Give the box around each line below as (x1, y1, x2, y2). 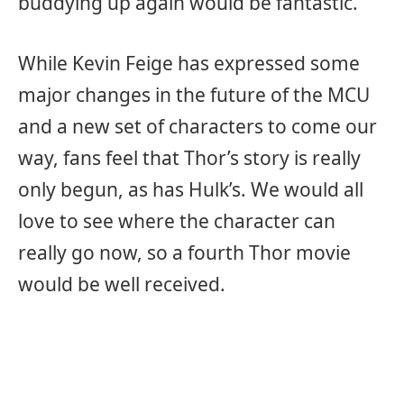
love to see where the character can (18, 208, 335, 234)
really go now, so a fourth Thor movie (18, 240, 351, 266)
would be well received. (18, 271, 225, 298)
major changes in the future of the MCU (18, 82, 370, 108)
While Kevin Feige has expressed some (18, 50, 360, 77)
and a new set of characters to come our (18, 114, 377, 140)
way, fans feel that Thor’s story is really (18, 145, 361, 171)
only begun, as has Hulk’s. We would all (18, 177, 363, 203)
